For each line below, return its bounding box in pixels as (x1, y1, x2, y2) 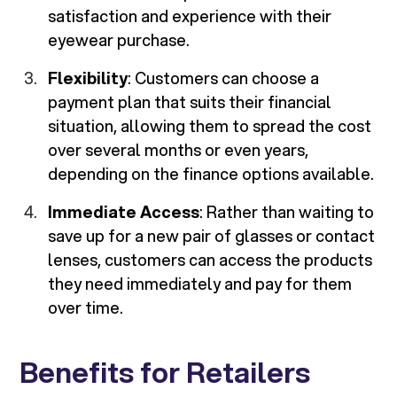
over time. (48, 296, 124, 320)
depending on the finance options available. (48, 162, 375, 186)
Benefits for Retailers (19, 352, 311, 393)
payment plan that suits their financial (48, 90, 332, 114)
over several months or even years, (48, 138, 309, 162)
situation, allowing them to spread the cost (48, 114, 372, 138)
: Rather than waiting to (199, 200, 375, 224)
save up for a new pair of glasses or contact (48, 224, 376, 248)
